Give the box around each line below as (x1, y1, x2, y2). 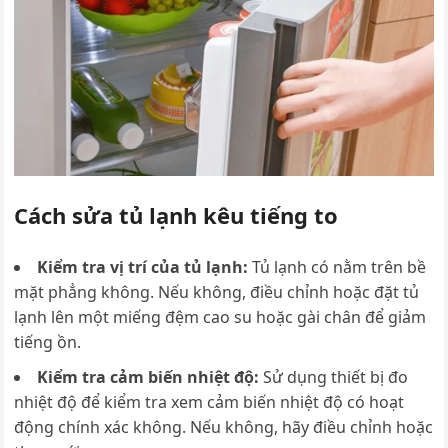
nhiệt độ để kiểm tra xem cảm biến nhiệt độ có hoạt (14, 390, 405, 413)
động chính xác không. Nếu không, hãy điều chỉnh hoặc (14, 415, 434, 438)
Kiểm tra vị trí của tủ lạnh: (37, 255, 249, 278)
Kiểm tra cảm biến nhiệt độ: (37, 365, 260, 388)
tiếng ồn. (14, 330, 82, 353)
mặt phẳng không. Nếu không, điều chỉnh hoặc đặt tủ (14, 280, 420, 303)
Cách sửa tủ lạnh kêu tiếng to (14, 199, 339, 230)
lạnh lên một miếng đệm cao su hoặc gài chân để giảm (14, 305, 427, 328)
